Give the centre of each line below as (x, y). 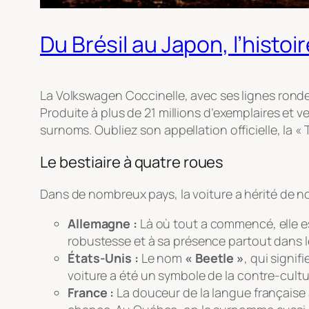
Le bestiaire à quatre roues (132, 162)
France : (91, 293)
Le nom (162, 258)
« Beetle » (215, 258)
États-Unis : (103, 258)
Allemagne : (102, 224)
